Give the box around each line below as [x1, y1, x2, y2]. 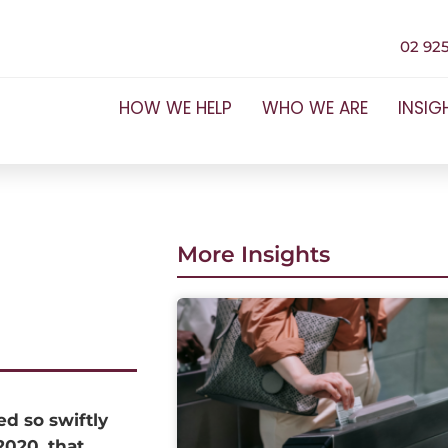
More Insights [176, 241, 330, 268]
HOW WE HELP [118, 96, 232, 120]
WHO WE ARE [261, 96, 368, 120]
